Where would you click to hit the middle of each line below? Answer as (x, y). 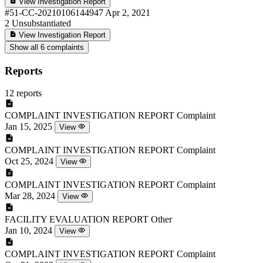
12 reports (23, 93)
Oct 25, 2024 (29, 161)
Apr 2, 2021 (128, 12)
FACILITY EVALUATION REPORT (77, 220)
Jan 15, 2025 (28, 127)
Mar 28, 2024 (30, 196)
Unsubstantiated (41, 23)
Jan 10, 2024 (28, 231)
